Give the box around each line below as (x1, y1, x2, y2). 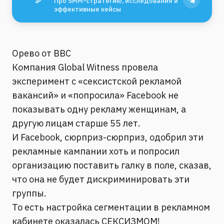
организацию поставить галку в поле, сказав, (12, 159, 211, 171)
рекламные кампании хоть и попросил (12, 145, 179, 157)
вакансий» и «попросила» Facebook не (12, 89, 178, 101)
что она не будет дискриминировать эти (12, 173, 189, 185)
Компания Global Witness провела (12, 61, 158, 73)
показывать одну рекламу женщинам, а (12, 103, 186, 115)
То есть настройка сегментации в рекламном (12, 201, 210, 213)
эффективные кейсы (54, 5, 121, 13)
